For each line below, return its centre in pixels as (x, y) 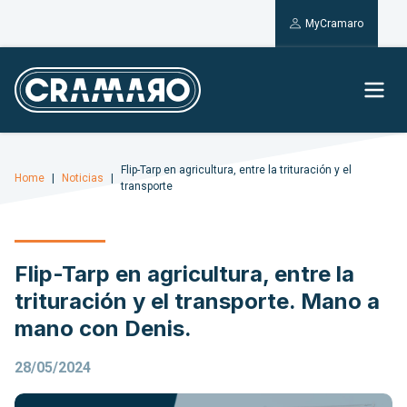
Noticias (83, 179)
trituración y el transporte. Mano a (197, 302)
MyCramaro (334, 24)
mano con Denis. (103, 329)
